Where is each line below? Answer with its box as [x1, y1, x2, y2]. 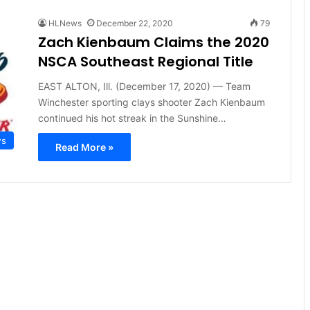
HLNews [48, 17, 82, 28]
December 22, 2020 [95, 17, 173, 28]
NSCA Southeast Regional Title [37, 51, 253, 71]
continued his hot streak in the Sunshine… [37, 111, 226, 124]
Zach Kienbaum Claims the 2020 [37, 32, 269, 52]
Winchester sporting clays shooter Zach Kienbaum [37, 95, 265, 108]
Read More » [55, 140, 113, 153]
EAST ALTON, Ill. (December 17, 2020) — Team [37, 80, 250, 92]
